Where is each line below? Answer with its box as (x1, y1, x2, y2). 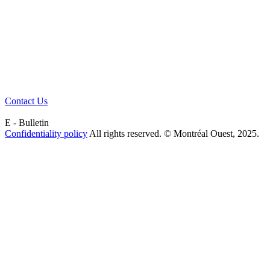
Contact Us (5, 96, 48, 107)
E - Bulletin (5, 118, 49, 128)
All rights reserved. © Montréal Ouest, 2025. (87, 128, 259, 139)
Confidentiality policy (5, 128, 87, 139)
